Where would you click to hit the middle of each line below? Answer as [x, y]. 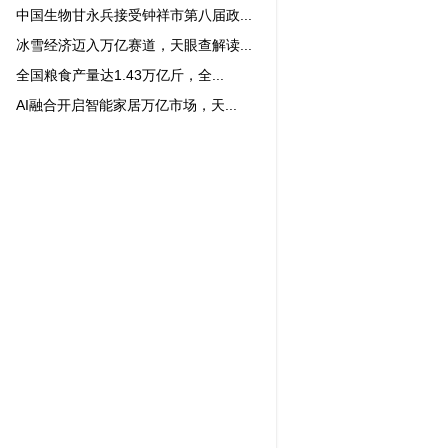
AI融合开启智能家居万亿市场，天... [126, 105]
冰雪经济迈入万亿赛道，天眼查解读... [134, 45]
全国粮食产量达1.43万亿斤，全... [120, 75]
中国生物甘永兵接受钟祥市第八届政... [134, 15]
